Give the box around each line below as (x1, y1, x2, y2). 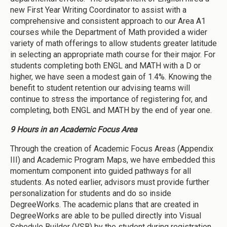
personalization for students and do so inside (10, 188, 171, 199)
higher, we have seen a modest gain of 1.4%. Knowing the (10, 72, 212, 82)
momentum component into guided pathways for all (10, 166, 191, 176)
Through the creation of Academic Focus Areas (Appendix (10, 144, 213, 154)
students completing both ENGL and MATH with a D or (10, 61, 201, 71)
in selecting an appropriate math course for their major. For (10, 50, 215, 60)
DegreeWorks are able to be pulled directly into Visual (10, 211, 201, 221)
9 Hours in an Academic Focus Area (10, 125, 137, 135)
